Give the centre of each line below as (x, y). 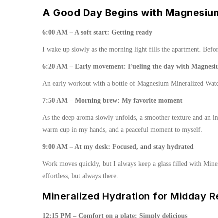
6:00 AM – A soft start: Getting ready (97, 32)
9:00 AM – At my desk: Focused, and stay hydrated (118, 147)
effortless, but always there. (80, 176)
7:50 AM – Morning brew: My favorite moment (112, 100)
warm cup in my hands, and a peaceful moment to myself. (122, 130)
